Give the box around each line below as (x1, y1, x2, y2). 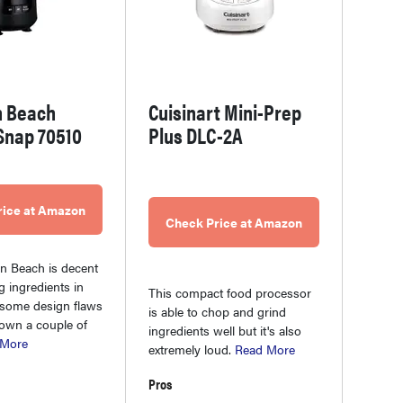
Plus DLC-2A (148, 119, 243, 150)
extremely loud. (148, 339, 235, 358)
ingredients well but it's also (148, 320, 301, 339)
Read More (235, 339, 295, 358)
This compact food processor (148, 282, 311, 301)
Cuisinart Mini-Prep (148, 95, 301, 127)
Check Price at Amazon (166, 212, 302, 231)
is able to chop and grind (148, 301, 286, 320)
